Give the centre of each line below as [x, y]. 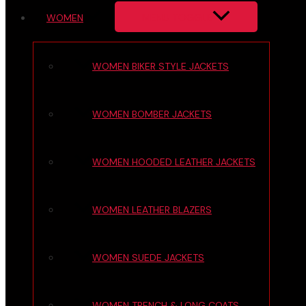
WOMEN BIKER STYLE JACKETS [161, 66]
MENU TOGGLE [177, 18]
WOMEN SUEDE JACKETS [148, 258]
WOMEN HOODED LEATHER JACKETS [174, 162]
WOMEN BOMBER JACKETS [152, 114]
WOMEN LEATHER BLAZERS [152, 210]
